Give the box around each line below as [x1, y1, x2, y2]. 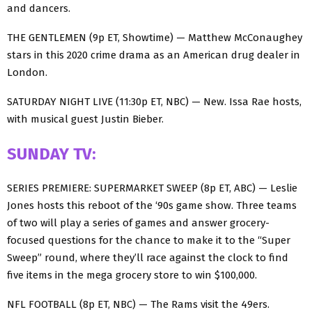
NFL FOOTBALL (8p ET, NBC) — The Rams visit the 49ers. [7, 297, 270, 311]
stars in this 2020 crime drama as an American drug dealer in [7, 48, 300, 61]
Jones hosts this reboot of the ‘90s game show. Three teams [7, 198, 297, 212]
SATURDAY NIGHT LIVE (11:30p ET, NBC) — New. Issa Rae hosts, [7, 95, 302, 108]
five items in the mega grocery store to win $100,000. [7, 268, 257, 281]
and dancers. [7, 1, 70, 15]
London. [7, 65, 47, 79]
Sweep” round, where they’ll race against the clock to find [7, 251, 288, 264]
